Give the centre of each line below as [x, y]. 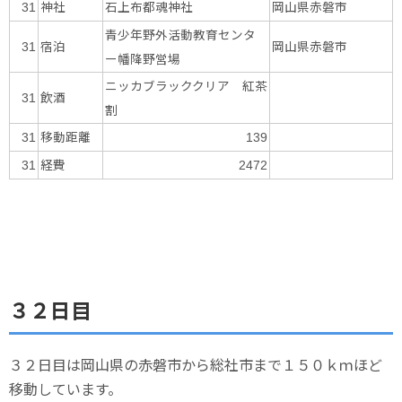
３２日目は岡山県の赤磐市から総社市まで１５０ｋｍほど [196, 365]
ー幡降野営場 [143, 59]
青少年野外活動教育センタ [180, 35]
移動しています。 [66, 389]
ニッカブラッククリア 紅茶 [186, 86]
